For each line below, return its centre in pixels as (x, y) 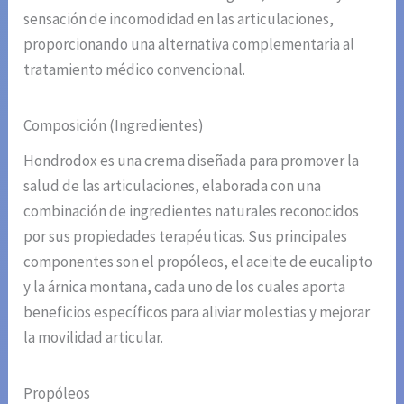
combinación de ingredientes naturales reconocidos (192, 211)
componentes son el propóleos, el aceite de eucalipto (198, 262)
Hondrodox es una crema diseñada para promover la (192, 161)
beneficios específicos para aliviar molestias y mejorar (197, 312)
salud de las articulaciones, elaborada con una (173, 186)
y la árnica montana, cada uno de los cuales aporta (185, 287)
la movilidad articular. (94, 338)
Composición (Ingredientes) (114, 125)
